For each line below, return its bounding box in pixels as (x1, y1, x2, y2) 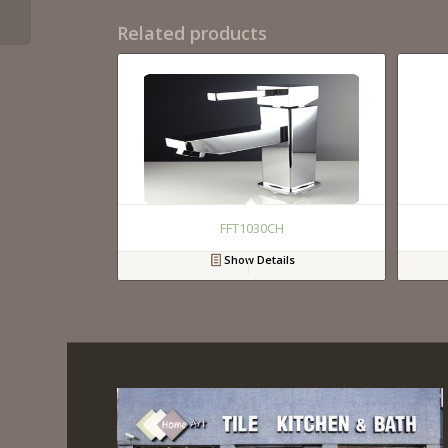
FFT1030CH (219, 219, 284, 238)
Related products (117, 21, 268, 46)
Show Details (220, 252, 295, 268)
